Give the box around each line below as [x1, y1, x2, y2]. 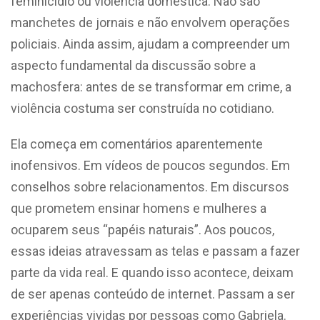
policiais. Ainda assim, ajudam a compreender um [11, 36, 290, 51]
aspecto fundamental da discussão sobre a [11, 57, 256, 73]
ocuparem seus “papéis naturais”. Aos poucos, [11, 221, 274, 237]
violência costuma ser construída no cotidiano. [11, 100, 274, 116]
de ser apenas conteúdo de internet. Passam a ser [11, 286, 295, 301]
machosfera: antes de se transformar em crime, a [11, 79, 291, 94]
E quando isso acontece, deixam [111, 264, 294, 280]
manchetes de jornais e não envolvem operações [11, 14, 290, 30]
